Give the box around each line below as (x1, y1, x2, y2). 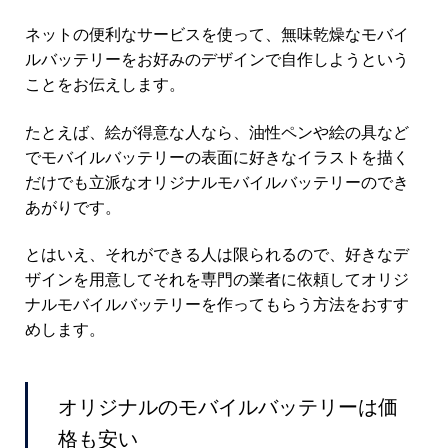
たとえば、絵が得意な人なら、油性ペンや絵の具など (25, 121, 409, 142)
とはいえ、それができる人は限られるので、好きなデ (25, 244, 409, 265)
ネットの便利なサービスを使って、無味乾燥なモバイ (25, 23, 409, 44)
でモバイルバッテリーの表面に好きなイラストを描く (25, 146, 409, 167)
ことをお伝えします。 (25, 73, 185, 94)
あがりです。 (25, 196, 121, 217)
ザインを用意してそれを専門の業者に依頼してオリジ (25, 269, 409, 290)
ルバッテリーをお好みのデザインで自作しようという (25, 48, 409, 69)
